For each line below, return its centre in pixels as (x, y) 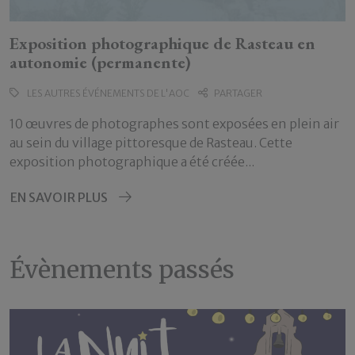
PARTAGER (238, 93)
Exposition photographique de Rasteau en (162, 43)
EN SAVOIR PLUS (59, 197)
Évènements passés (122, 269)
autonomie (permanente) (100, 62)
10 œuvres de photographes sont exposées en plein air (174, 123)
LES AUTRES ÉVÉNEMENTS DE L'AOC (107, 93)
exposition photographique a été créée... (132, 161)
